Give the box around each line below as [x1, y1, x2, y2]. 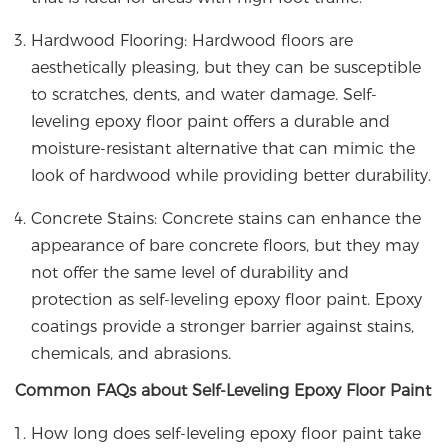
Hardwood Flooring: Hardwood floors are [31, 31, 353, 51]
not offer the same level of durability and [31, 263, 349, 283]
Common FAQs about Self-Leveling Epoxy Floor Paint [15, 381, 431, 401]
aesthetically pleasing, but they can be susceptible [31, 58, 421, 78]
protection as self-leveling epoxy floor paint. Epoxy [31, 290, 422, 310]
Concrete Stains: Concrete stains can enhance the [31, 209, 421, 229]
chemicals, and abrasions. [31, 344, 231, 364]
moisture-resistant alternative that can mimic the [31, 139, 415, 159]
